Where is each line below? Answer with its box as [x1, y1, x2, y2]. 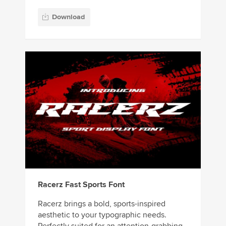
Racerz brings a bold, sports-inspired [38, 198, 165, 209]
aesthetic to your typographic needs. [38, 209, 166, 220]
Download [52, 12, 85, 21]
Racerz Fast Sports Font [38, 179, 125, 190]
